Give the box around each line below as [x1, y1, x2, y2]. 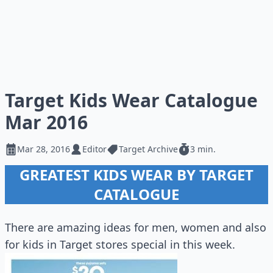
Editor [82, 143, 107, 155]
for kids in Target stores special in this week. [5, 237, 235, 252]
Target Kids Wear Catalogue [5, 88, 258, 113]
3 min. [190, 143, 216, 155]
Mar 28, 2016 [17, 143, 70, 155]
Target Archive [119, 143, 178, 155]
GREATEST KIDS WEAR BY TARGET [19, 165, 253, 185]
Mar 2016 [5, 110, 88, 135]
